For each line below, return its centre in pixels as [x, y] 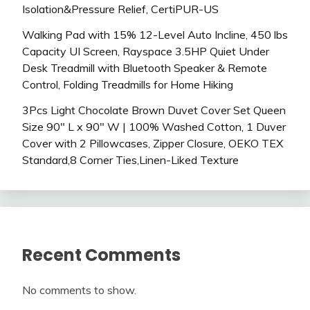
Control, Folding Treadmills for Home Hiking [128, 84]
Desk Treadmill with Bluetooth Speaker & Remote [145, 67]
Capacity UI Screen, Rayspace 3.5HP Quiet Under [146, 51]
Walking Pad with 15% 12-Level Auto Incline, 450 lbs [155, 34]
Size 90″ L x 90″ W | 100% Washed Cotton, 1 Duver [154, 126]
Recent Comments [101, 255]
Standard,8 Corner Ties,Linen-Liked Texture [130, 159]
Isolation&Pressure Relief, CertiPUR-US [120, 9]
